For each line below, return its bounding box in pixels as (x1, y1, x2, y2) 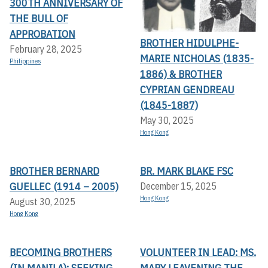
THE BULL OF (10, 11, 68, 25)
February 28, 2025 (10, 42, 82, 55)
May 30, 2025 (140, 114, 194, 127)
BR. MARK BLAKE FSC (140, 164, 233, 178)
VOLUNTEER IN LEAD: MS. (140, 245, 256, 260)
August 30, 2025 (10, 196, 75, 208)
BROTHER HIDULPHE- (140, 36, 239, 50)
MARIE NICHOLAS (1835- (140, 51, 254, 66)
